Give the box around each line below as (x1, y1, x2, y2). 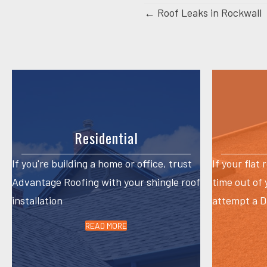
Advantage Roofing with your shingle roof (12, 175, 200, 188)
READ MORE (85, 220, 127, 231)
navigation (144, 31, 230, 54)
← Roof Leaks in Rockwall (144, 6, 262, 20)
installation (12, 193, 63, 207)
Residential (74, 126, 138, 148)
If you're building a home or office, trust (12, 156, 192, 170)
